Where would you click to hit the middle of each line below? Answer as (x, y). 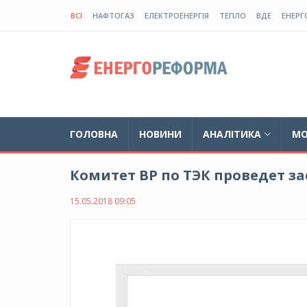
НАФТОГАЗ (113, 15)
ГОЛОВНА (94, 134)
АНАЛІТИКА (232, 134)
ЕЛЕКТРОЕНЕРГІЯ (177, 15)
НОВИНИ (160, 134)
